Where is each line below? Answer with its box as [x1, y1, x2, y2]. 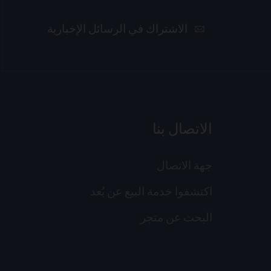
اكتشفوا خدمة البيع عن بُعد [90, 184, 212, 201]
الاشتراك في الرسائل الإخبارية [47, 21, 188, 39]
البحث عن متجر [140, 210, 212, 227]
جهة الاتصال [156, 158, 212, 175]
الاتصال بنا [152, 120, 212, 141]
